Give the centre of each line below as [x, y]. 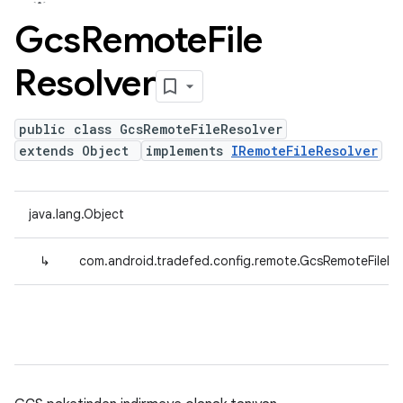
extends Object [78, 151]
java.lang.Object [76, 214]
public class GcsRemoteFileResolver [151, 129]
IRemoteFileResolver [304, 151]
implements [188, 151]
